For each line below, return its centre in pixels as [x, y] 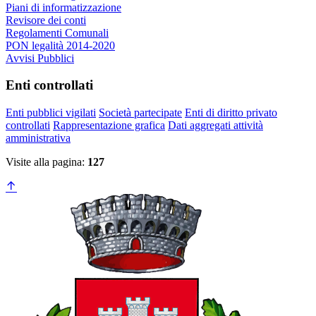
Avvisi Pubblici [40, 58]
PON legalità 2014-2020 [60, 45]
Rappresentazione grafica [109, 126]
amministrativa [38, 138]
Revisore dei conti [46, 20]
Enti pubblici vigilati [51, 113]
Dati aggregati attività [215, 126]
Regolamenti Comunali [57, 32]
